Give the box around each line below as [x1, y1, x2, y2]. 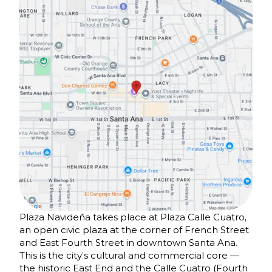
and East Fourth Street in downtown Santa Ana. [19, 237, 237, 249]
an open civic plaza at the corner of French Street [19, 224, 249, 236]
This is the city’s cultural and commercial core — [19, 250, 239, 262]
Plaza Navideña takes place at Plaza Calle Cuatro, [19, 211, 246, 223]
